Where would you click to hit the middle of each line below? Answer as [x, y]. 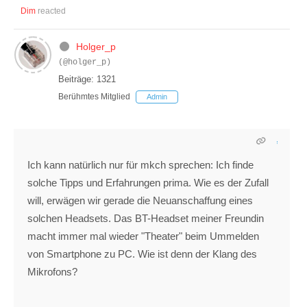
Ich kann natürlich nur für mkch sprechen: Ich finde [140, 165]
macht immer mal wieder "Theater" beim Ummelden [143, 236]
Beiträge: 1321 [87, 79]
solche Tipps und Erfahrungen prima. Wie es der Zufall [148, 183]
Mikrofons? [52, 272]
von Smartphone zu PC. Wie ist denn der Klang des [142, 254]
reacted [51, 11]
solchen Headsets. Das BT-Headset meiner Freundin [146, 219]
